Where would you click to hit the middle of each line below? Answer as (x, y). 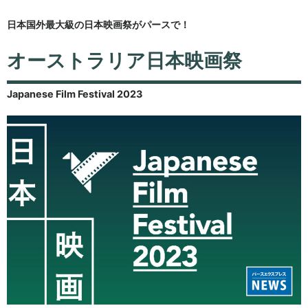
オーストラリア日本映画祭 (124, 61)
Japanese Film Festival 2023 (75, 94)
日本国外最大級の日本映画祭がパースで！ (98, 25)
